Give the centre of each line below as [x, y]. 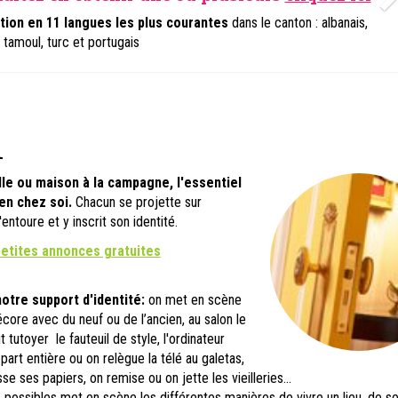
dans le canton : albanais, [298, 23]
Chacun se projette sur [136, 202]
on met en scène [193, 300]
